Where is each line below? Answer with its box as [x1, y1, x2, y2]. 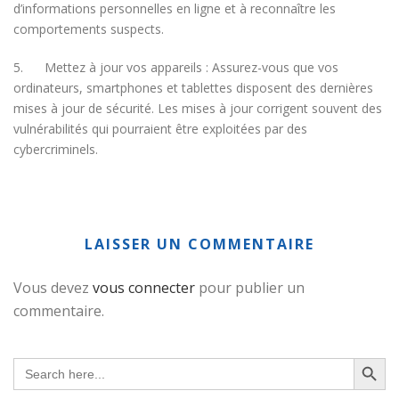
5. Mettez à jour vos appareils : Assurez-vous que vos [13, 59, 338, 76]
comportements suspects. [13, 20, 164, 37]
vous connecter [93, 278, 195, 297]
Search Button [353, 348, 393, 365]
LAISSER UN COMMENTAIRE [85, 234, 314, 254]
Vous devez [13, 278, 93, 297]
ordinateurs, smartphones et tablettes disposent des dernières [13, 79, 373, 96]
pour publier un [195, 278, 305, 297]
